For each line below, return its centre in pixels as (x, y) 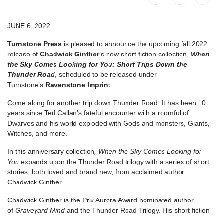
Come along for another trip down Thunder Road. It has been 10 (107, 103)
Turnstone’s (26, 85)
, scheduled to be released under (106, 75)
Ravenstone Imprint (78, 85)
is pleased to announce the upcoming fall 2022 (135, 44)
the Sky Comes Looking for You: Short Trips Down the (97, 64)
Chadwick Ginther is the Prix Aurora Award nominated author (100, 200)
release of (24, 54)
